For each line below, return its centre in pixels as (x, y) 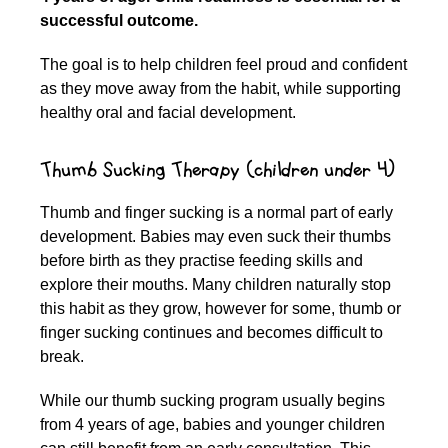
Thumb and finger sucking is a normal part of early (216, 212)
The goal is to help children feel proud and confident (223, 64)
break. (62, 356)
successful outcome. (119, 20)
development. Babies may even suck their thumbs (215, 236)
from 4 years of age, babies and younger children (212, 424)
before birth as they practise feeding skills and (201, 260)
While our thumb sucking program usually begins (212, 400)
